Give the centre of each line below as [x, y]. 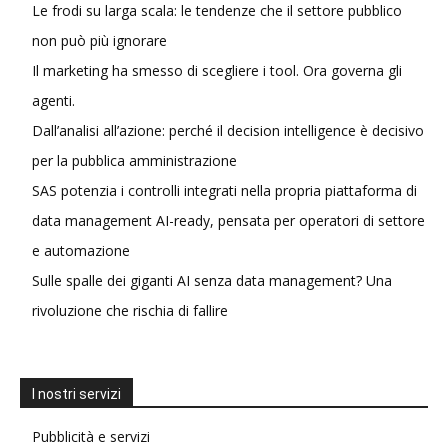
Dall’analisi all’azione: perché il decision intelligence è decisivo [228, 130]
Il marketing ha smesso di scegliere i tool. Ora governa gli [217, 70]
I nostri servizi [76, 394]
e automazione [81, 250]
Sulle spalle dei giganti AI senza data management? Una [212, 280]
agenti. [53, 100]
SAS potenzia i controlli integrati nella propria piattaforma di [224, 190]
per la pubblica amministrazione [134, 160]
